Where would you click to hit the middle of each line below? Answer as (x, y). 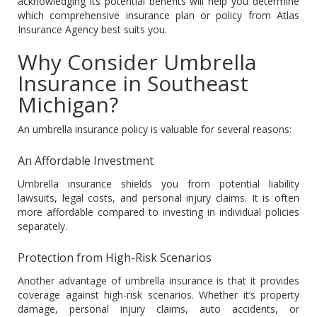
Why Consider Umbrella (137, 62)
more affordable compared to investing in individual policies (158, 212)
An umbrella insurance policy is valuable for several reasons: (155, 129)
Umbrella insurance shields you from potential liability (158, 183)
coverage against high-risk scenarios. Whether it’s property (158, 294)
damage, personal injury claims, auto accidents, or (158, 309)
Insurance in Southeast (133, 83)
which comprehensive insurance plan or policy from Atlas (158, 15)
